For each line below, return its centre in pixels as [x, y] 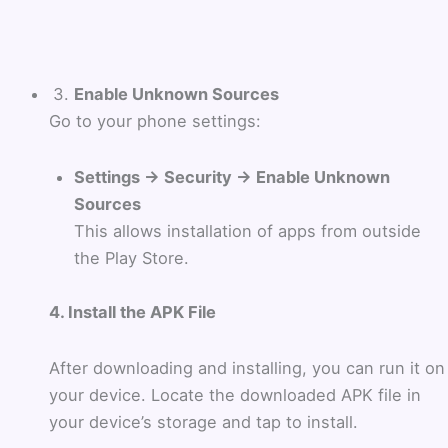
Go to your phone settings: [155, 121]
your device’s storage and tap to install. [204, 421]
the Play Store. [131, 257]
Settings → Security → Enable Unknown [231, 176]
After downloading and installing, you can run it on [247, 367]
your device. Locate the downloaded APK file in [235, 394]
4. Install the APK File [133, 311]
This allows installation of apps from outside [247, 230]
